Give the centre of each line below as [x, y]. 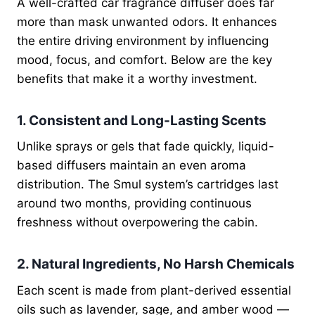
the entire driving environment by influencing [143, 40]
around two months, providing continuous [134, 204]
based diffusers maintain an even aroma [131, 166]
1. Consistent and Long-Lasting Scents [142, 120]
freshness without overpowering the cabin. [137, 223]
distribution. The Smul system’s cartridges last [148, 185]
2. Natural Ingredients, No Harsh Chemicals [156, 264]
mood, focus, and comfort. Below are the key [144, 59]
